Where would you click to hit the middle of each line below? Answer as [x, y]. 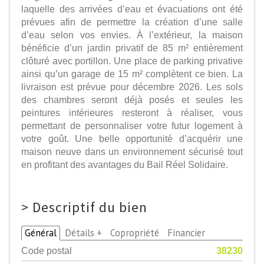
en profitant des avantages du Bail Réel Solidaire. [125, 165]
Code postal [47, 251]
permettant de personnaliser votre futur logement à [132, 126]
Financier [186, 233]
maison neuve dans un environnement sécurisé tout [132, 152]
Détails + [83, 233]
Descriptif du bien [90, 207]
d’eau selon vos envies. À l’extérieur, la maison [132, 35]
